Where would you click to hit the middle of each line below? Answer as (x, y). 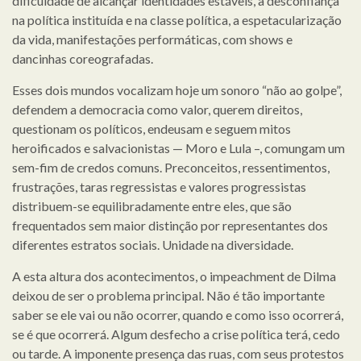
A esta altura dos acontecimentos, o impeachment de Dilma (174, 276)
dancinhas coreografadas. (83, 58)
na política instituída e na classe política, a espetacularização (177, 19)
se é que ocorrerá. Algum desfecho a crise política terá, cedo (176, 334)
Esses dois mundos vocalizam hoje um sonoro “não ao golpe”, (177, 89)
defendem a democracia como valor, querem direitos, (157, 109)
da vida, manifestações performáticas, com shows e (152, 39)
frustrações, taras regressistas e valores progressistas (159, 186)
